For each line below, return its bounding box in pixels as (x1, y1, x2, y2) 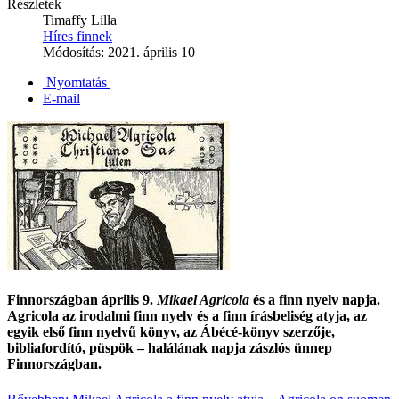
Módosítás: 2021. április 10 (43, 45, 195, 60)
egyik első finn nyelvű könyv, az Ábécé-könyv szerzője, (7, 324, 335, 340)
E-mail (43, 91, 80, 106)
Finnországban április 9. (7, 292, 157, 308)
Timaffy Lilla (43, 12, 117, 28)
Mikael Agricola (157, 292, 249, 308)
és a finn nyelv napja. (249, 292, 380, 308)
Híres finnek (43, 28, 112, 44)
